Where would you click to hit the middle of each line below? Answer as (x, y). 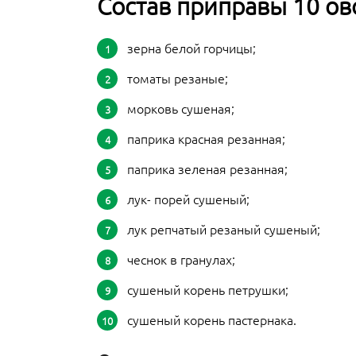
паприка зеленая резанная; (207, 168)
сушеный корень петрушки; (208, 289)
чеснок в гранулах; (181, 259)
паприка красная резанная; (206, 138)
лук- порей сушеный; (188, 199)
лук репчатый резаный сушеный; (224, 229)
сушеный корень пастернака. (212, 319)
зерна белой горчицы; (192, 48)
